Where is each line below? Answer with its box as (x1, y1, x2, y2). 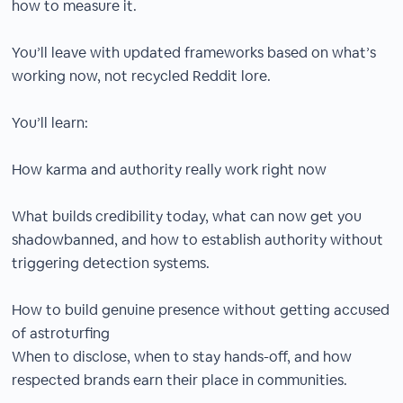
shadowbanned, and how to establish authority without (12, 230, 384, 249)
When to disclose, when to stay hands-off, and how (12, 347, 353, 366)
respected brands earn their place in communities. (12, 371, 348, 390)
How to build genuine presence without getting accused (12, 300, 390, 319)
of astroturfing (12, 324, 111, 343)
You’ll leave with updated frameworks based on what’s (12, 43, 377, 62)
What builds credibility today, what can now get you (12, 207, 363, 226)
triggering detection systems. (12, 254, 210, 273)
